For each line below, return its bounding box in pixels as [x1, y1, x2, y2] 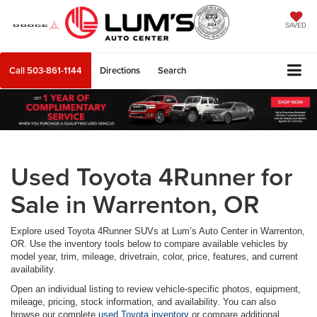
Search [158, 64, 186, 78]
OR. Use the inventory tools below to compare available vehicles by [11, 238, 288, 250]
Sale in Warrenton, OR [11, 185, 260, 223]
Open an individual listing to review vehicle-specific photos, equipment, [11, 284, 301, 295]
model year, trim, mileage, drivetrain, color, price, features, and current [11, 251, 298, 263]
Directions [100, 64, 140, 78]
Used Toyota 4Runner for [11, 158, 292, 195]
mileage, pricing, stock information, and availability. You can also [11, 296, 276, 308]
